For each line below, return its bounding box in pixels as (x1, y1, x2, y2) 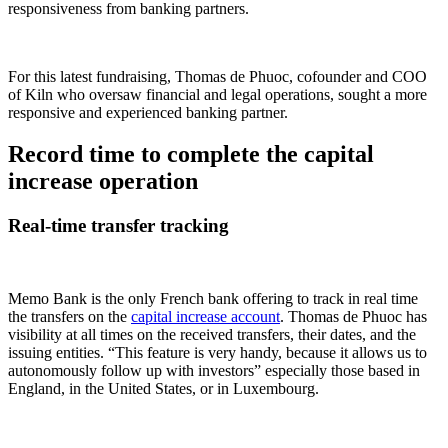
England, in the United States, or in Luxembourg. (8, 380, 319, 398)
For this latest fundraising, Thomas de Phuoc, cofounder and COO (8, 67, 427, 85)
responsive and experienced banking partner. (8, 103, 288, 121)
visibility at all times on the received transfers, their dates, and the (8, 326, 416, 344)
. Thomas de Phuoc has (280, 308, 427, 326)
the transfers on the (8, 308, 131, 326)
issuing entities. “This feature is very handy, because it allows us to (8, 344, 427, 362)
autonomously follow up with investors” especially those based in (8, 362, 420, 380)
